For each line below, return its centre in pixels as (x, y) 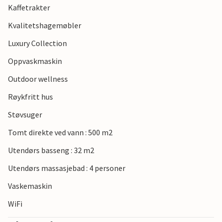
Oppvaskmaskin (35, 61)
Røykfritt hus (30, 97)
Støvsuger (25, 115)
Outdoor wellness (38, 79)
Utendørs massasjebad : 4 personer (67, 168)
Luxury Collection (37, 43)
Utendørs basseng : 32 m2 (51, 150)
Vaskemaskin (30, 186)
